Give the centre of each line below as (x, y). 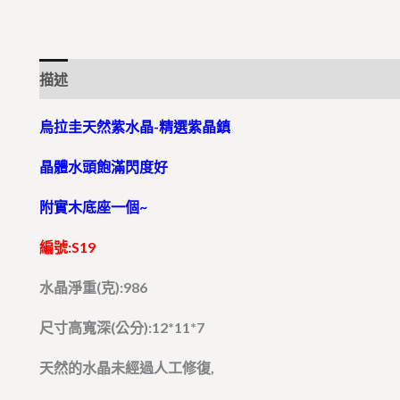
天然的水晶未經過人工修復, (127, 368)
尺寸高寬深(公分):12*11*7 (122, 328)
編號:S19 (67, 247)
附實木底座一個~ (93, 207)
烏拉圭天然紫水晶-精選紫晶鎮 (135, 127)
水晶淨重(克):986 (93, 287)
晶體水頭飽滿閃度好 (104, 167)
